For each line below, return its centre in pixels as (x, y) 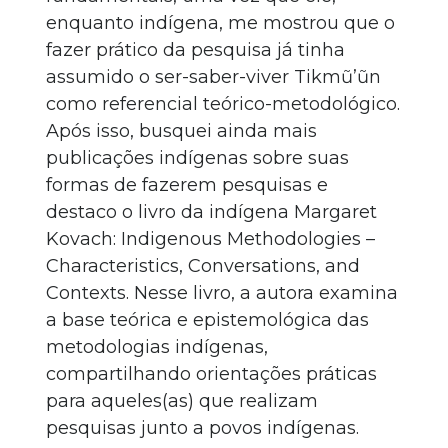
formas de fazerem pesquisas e (187, 185)
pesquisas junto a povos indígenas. (202, 428)
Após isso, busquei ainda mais (181, 131)
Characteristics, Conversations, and (203, 266)
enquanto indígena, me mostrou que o (220, 23)
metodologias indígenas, (157, 347)
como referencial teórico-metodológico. (223, 104)
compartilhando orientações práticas (211, 374)
